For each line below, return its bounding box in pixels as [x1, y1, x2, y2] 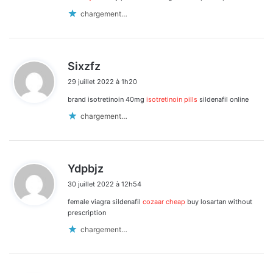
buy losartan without [185, 197, 252, 206]
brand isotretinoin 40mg [68, 94, 146, 104]
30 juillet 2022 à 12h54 [68, 179, 141, 188]
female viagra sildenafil [68, 197, 143, 206]
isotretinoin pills [146, 94, 197, 104]
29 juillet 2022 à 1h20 [68, 77, 137, 86]
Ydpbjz [68, 161, 104, 175]
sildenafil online [197, 94, 249, 104]
